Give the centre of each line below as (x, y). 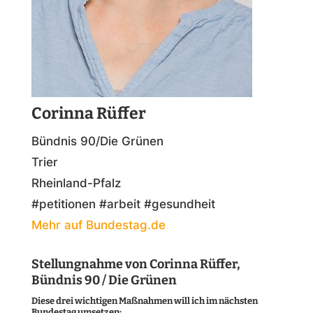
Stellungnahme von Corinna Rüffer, (136, 264)
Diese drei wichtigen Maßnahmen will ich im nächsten (144, 301)
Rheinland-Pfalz (76, 183)
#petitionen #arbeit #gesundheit (123, 204)
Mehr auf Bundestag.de (98, 225)
